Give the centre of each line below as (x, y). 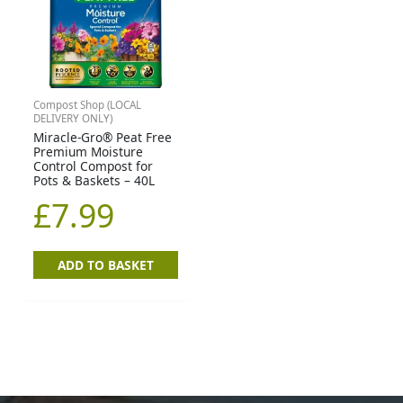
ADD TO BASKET (106, 265)
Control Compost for (94, 166)
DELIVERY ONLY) (73, 118)
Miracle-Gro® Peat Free (103, 137)
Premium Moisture (89, 151)
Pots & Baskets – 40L (94, 180)
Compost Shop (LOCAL (88, 104)
